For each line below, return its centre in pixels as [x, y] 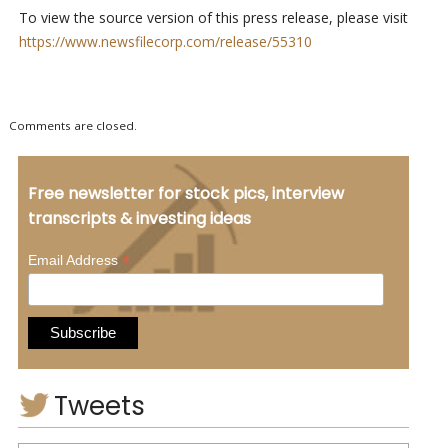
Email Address [74, 259]
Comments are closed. [72, 126]
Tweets [99, 405]
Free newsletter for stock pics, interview [185, 193]
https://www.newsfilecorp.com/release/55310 [165, 42]
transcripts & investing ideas [139, 218]
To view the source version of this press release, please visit [213, 18]
